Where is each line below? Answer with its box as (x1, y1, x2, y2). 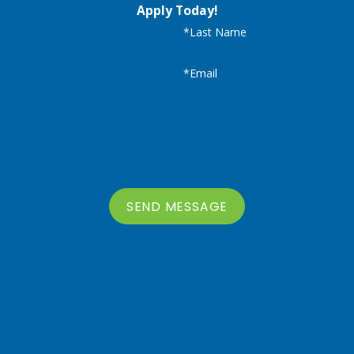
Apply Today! (137, 2, 217, 20)
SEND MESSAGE (126, 198, 228, 215)
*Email (183, 66, 217, 81)
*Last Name (183, 24, 247, 40)
